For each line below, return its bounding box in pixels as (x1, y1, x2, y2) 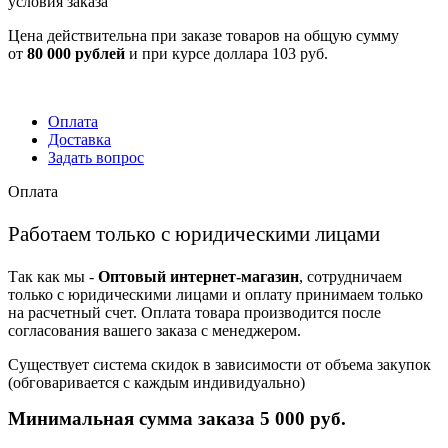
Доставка (48, 130, 111, 148)
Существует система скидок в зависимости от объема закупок (8, 356, 431, 374)
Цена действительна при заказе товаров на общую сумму (8, 26, 399, 44)
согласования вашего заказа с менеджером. (8, 322, 301, 340)
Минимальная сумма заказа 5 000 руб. (8, 408, 346, 430)
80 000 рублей (27, 44, 125, 62)
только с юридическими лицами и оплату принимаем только (8, 286, 423, 304)
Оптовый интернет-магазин (98, 268, 299, 286)
